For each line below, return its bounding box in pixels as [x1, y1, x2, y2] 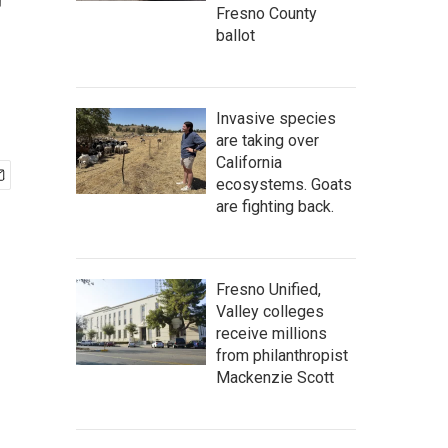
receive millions [216, 324, 327, 343]
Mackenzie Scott [216, 368, 334, 387]
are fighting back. [216, 197, 334, 216]
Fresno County [216, 4, 317, 23]
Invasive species [216, 109, 336, 128]
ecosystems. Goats [216, 175, 352, 194]
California [216, 153, 282, 172]
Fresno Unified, [216, 280, 321, 299]
